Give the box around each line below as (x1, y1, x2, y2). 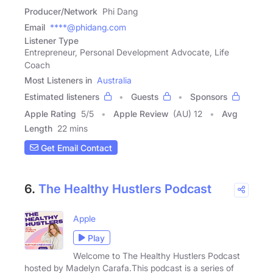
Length (24, 123, 52, 133)
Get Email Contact (38, 142, 112, 153)
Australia (97, 75, 132, 85)
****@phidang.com (50, 22, 126, 32)
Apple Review (113, 108, 168, 119)
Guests (131, 91, 158, 102)
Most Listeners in (24, 75, 92, 85)
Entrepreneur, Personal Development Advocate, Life (24, 47, 229, 57)
